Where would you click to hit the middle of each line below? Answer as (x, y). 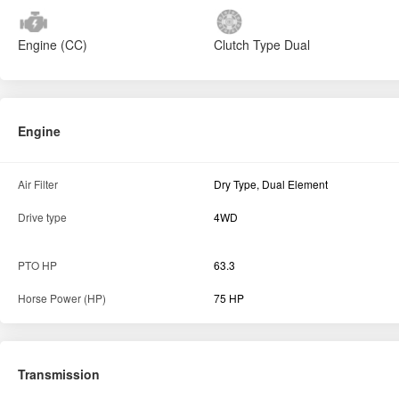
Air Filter (38, 184)
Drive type (42, 217)
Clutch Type (247, 45)
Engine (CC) (53, 45)
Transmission (59, 375)
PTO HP (37, 265)
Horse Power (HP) (62, 298)
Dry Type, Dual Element (270, 184)
